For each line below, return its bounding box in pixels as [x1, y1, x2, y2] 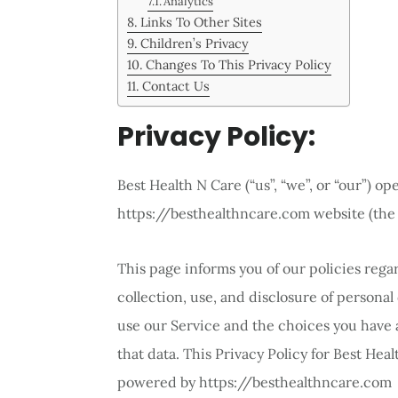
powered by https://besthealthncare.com [117, 372, 392, 391]
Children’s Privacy [139, 34, 249, 52]
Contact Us [141, 76, 210, 94]
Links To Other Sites [139, 12, 262, 30]
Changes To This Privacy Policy [145, 55, 331, 73]
